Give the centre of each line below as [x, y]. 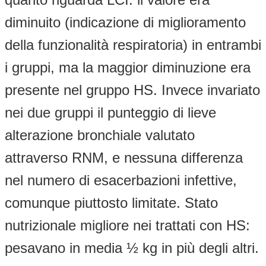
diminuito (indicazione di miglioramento [125, 22]
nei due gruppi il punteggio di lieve [110, 112]
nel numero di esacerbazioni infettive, [121, 180]
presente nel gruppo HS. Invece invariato [132, 90]
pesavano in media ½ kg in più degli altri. [132, 248]
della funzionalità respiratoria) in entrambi [133, 45]
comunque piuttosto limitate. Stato [111, 202]
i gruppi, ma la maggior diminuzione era [128, 67]
